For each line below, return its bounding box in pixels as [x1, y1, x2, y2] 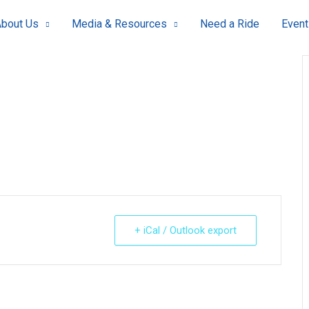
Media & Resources [71, 17, 167, 30]
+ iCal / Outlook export [134, 224, 237, 237]
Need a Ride [199, 17, 259, 30]
